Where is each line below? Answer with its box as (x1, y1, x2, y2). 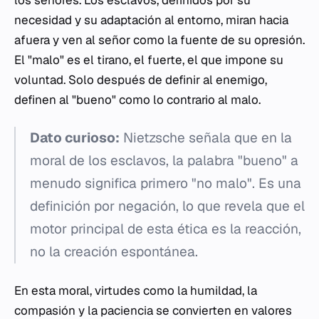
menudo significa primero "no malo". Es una (30, 174, 301, 192)
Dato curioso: (30, 129, 120, 147)
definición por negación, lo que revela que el (30, 197, 305, 215)
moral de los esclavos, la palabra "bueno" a (30, 152, 298, 169)
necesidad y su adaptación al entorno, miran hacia (14, 12, 288, 28)
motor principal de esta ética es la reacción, (30, 220, 301, 238)
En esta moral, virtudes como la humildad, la (14, 283, 257, 298)
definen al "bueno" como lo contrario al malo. (14, 92, 261, 108)
